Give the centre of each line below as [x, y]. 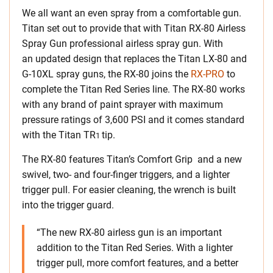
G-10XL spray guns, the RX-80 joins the [106, 74]
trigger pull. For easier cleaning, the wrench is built [129, 190]
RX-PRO [207, 74]
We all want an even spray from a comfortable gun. [132, 13]
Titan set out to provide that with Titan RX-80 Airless [134, 29]
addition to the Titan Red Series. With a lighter [135, 248]
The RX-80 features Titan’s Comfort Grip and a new [132, 160]
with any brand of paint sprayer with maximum [122, 105]
